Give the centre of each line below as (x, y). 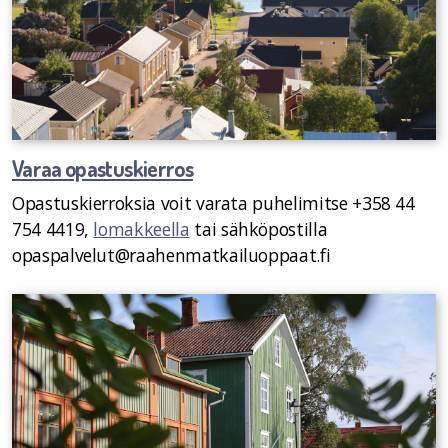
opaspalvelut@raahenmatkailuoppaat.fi (171, 255)
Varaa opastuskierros (102, 169)
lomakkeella (141, 229)
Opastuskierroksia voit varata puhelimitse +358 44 (213, 203)
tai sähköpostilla (258, 229)
